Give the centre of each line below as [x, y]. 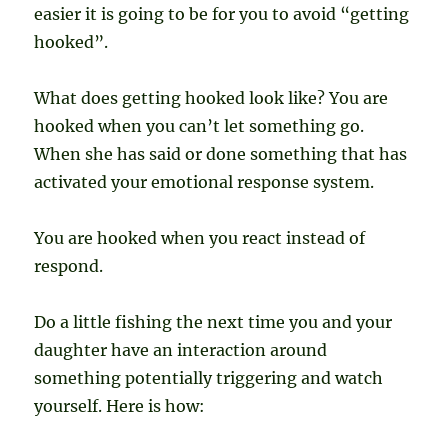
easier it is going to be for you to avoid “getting [222, 14]
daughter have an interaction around [181, 350]
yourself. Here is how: [120, 406]
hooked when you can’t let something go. [199, 126]
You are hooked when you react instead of [200, 238]
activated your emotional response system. [204, 182]
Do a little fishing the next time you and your [213, 322]
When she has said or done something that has [221, 154]
